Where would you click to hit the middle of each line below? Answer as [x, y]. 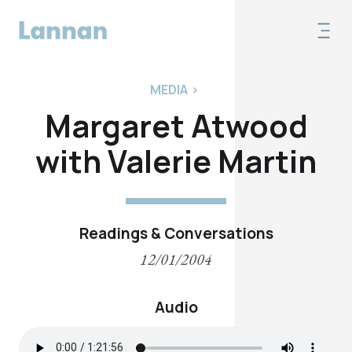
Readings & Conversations [176, 233]
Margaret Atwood [176, 125]
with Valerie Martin [176, 161]
